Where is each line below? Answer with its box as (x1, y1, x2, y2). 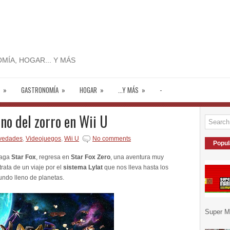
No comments (92, 135, 131, 142)
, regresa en (36, 154, 71, 161)
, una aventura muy (110, 154, 164, 161)
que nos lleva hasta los (104, 164, 168, 171)
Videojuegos (26, 135, 61, 142)
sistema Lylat (63, 164, 104, 171)
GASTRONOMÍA (21, 85, 59, 95)
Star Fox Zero (71, 154, 110, 161)
